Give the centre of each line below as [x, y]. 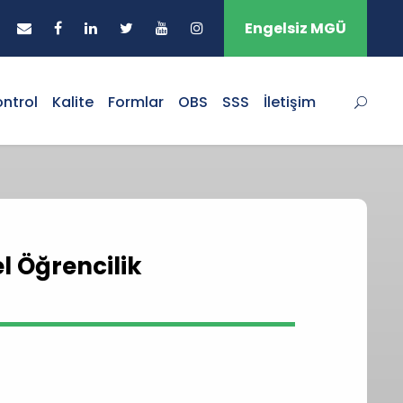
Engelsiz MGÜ [296, 28]
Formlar [136, 102]
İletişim [290, 102]
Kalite [73, 102]
